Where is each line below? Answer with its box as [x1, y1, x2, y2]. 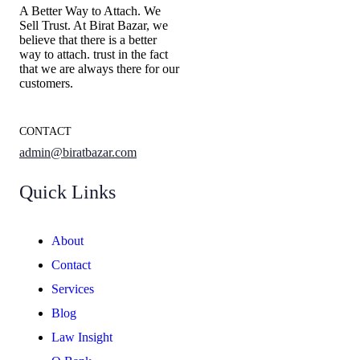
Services [51, 282, 94, 297]
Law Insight [51, 330, 112, 345]
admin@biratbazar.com [19, 145, 137, 160]
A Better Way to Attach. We [19, 4, 161, 18]
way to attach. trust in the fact [19, 47, 168, 62]
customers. [19, 76, 73, 91]
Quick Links [19, 182, 116, 203]
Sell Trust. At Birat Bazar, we [19, 18, 168, 33]
